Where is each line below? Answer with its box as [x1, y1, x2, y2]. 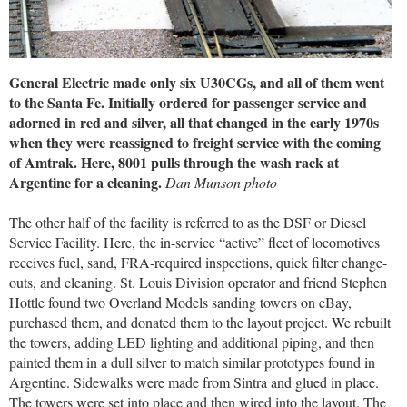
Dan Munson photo [165, 172, 277, 192]
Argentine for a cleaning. [9, 171, 165, 193]
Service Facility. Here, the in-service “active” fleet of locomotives [9, 233, 380, 253]
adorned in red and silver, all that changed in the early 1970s [9, 111, 379, 133]
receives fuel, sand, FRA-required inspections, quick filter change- [9, 253, 387, 273]
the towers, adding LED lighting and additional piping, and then [9, 333, 374, 352]
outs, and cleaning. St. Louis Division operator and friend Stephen [9, 273, 387, 293]
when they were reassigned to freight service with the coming [9, 131, 381, 153]
